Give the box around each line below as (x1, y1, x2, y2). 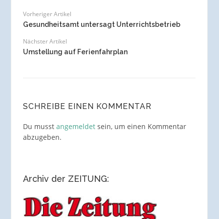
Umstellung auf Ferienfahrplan (22, 48, 128, 56)
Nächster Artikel (22, 37, 67, 46)
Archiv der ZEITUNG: (22, 173, 109, 184)
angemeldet (56, 121, 95, 131)
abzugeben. (22, 132, 62, 142)
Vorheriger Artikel (22, 10, 71, 19)
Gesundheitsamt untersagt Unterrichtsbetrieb (22, 21, 180, 29)
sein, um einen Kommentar (95, 121, 186, 131)
